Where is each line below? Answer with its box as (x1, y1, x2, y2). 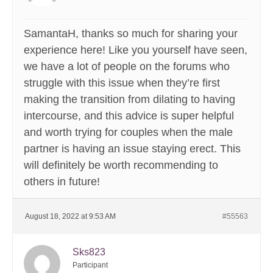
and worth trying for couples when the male (24, 126, 233, 139)
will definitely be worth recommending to (24, 159, 218, 172)
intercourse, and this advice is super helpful (24, 110, 234, 122)
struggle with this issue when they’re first (24, 77, 220, 90)
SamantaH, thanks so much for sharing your (24, 27, 238, 40)
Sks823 (73, 247, 105, 258)
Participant (73, 261, 108, 270)
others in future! (24, 175, 100, 188)
